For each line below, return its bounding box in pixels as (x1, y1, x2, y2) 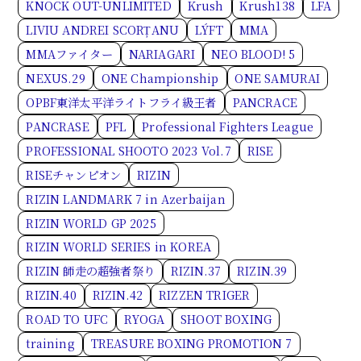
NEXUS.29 (26, 69, 85, 86)
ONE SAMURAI (234, 69, 321, 86)
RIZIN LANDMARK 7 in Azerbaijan (26, 190, 226, 207)
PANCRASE (26, 118, 89, 135)
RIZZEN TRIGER (159, 287, 251, 304)
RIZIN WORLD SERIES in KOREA (26, 239, 212, 255)
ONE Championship (101, 69, 219, 86)
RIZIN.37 (170, 263, 222, 280)
